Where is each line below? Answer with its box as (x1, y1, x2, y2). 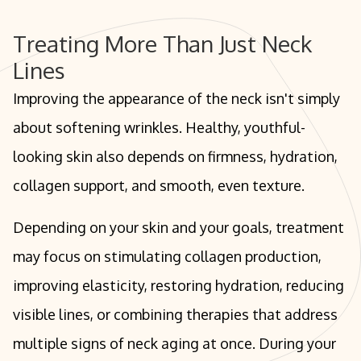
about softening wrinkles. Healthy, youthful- (13, 118, 305, 136)
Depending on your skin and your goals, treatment (13, 218, 344, 236)
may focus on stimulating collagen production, (13, 247, 322, 265)
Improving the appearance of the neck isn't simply (13, 89, 340, 107)
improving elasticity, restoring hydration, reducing (13, 276, 344, 294)
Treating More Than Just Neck (13, 28, 312, 58)
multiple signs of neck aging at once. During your (13, 334, 336, 352)
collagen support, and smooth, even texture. (13, 176, 305, 194)
